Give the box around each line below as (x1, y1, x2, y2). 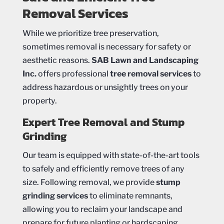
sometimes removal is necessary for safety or (22, 41, 191, 51)
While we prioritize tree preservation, (22, 28, 159, 38)
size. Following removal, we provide (22, 177, 156, 187)
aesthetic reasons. (22, 55, 91, 65)
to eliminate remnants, (87, 190, 172, 200)
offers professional (36, 68, 110, 78)
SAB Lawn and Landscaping (91, 55, 198, 65)
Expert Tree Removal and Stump (22, 113, 184, 130)
